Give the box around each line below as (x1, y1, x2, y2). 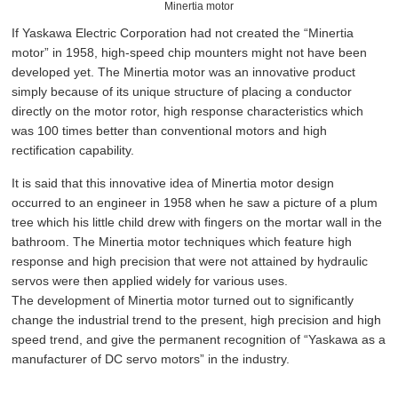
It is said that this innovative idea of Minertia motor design (12, 176, 335, 190)
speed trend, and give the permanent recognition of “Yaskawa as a (12, 332, 386, 346)
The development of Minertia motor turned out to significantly (12, 293, 354, 307)
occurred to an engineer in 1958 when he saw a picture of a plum (12, 195, 378, 210)
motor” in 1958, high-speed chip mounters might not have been (12, 45, 368, 60)
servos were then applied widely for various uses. (12, 274, 289, 288)
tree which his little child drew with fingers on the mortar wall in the (12, 215, 383, 229)
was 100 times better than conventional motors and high (12, 123, 328, 138)
